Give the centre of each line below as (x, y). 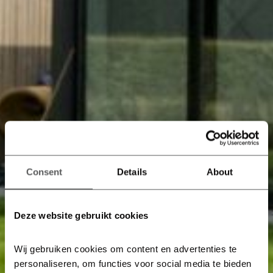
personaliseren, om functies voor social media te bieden (133, 263)
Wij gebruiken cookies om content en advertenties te (126, 249)
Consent (44, 172)
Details (132, 172)
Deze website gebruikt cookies (81, 215)
